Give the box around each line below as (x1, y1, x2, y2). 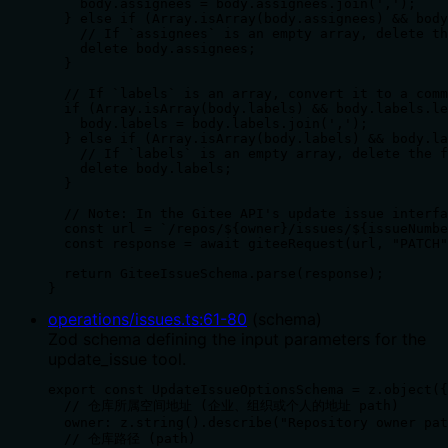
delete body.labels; (48, 160, 232, 176)
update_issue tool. (48, 348, 186, 369)
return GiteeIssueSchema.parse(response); (48, 265, 384, 281)
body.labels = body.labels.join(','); (48, 115, 368, 131)
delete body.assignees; (48, 40, 256, 56)
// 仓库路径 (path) (48, 430, 196, 446)
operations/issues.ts (48, 308, 199, 329)
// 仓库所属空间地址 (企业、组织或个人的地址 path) (48, 397, 399, 413)
